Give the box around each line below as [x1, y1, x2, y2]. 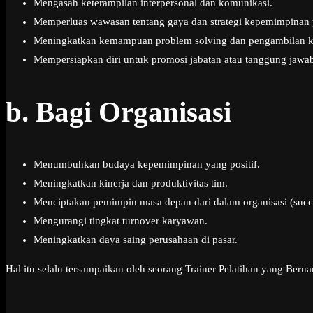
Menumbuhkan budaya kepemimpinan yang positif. [34, 159, 260, 170]
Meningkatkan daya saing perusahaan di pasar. [34, 234, 238, 246]
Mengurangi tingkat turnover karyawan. [34, 215, 208, 227]
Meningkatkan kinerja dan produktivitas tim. [34, 177, 228, 189]
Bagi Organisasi [36, 96, 231, 129]
